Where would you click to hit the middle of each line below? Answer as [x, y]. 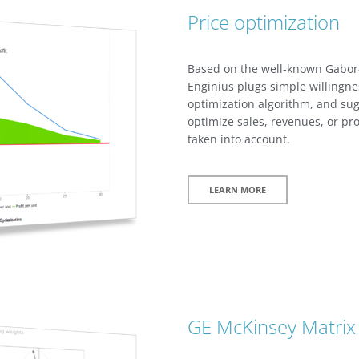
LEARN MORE [238, 189]
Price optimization [264, 22]
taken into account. [239, 139]
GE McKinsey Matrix [272, 326]
